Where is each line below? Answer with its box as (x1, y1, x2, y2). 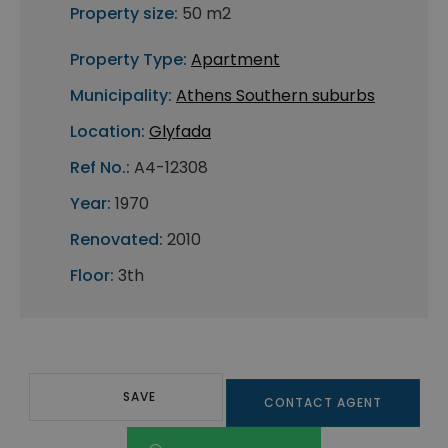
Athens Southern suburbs (176, 84, 375, 108)
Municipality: (70, 84, 172, 108)
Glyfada (149, 120, 211, 144)
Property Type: (70, 48, 187, 72)
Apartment (191, 48, 280, 72)
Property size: (70, 2, 178, 26)
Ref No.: (70, 156, 130, 180)
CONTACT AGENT (263, 394, 382, 412)
